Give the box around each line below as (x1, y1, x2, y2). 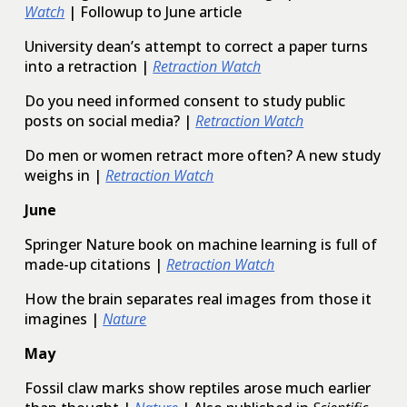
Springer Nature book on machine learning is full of (25, 233, 378, 254)
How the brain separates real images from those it (25, 288, 372, 309)
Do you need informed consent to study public (25, 90, 346, 111)
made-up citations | (25, 253, 164, 274)
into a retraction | (25, 55, 150, 76)
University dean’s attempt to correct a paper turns (25, 35, 369, 56)
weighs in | (25, 164, 103, 185)
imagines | (25, 308, 100, 329)
